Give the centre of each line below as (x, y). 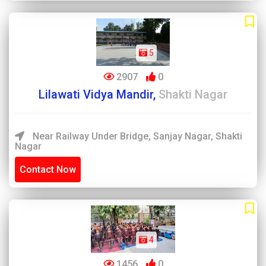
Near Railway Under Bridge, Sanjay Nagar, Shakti (136, 136)
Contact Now (48, 170)
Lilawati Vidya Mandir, (99, 94)
